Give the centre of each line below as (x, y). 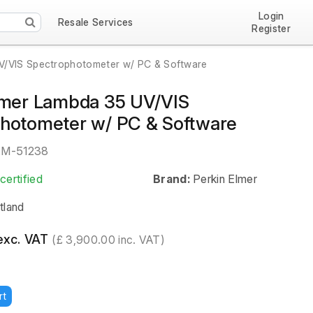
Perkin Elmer (225, 179)
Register (271, 28)
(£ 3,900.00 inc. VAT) (108, 240)
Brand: (171, 179)
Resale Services (95, 22)
